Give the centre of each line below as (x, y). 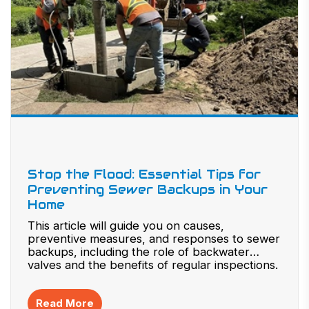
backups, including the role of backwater (139, 252)
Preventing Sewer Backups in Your (148, 189)
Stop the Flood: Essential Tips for (144, 174)
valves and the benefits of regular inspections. (153, 265)
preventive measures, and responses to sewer (154, 239)
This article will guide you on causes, (126, 226)
